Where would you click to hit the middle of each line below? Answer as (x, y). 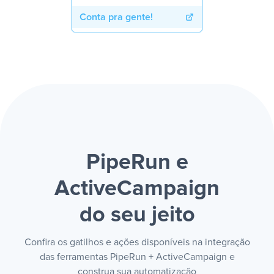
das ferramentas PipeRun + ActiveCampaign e (137, 257)
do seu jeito (137, 215)
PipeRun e (137, 163)
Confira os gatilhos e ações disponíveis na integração (137, 242)
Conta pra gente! (116, 17)
